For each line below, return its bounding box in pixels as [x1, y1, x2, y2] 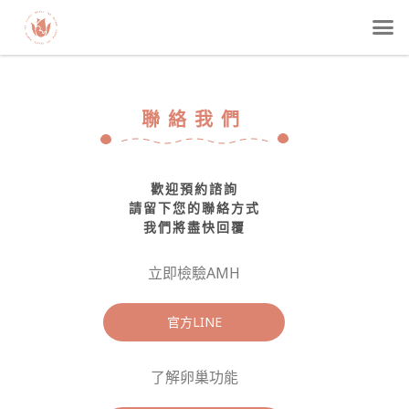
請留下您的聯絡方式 [128, 198, 260, 216]
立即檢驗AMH [148, 262, 241, 283]
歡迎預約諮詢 [150, 179, 238, 197]
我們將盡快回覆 [142, 217, 246, 236]
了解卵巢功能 [150, 367, 238, 388]
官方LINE [166, 313, 222, 331]
